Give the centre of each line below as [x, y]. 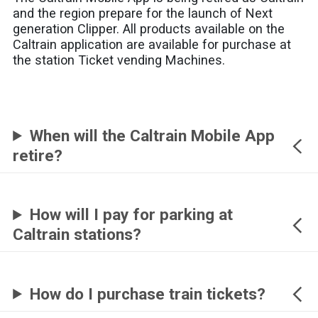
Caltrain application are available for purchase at [152, 45]
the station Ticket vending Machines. [119, 60]
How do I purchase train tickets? [148, 294]
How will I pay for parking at [132, 215]
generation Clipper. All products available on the [149, 29]
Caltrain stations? [77, 235]
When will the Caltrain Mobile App [153, 136]
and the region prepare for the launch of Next [143, 13]
